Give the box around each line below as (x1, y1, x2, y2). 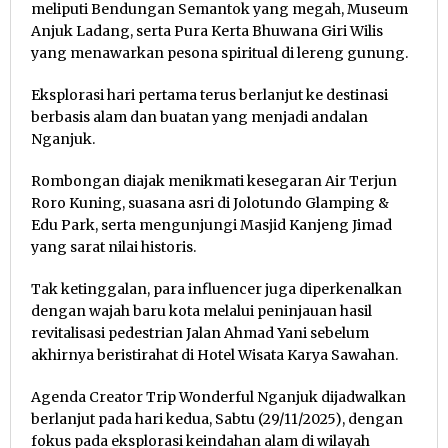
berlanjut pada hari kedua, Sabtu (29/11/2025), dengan (31, 409, 403, 428)
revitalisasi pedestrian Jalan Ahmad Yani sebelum (31, 323, 369, 342)
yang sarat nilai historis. (31, 237, 196, 256)
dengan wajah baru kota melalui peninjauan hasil (31, 301, 372, 320)
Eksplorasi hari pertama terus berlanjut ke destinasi (31, 85, 388, 104)
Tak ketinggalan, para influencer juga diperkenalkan (31, 279, 402, 298)
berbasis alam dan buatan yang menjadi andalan (31, 107, 368, 126)
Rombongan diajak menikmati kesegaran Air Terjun (31, 171, 397, 190)
